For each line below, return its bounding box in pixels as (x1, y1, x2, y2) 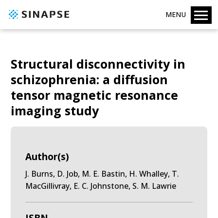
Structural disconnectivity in (11, 55, 186, 72)
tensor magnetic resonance (11, 87, 179, 103)
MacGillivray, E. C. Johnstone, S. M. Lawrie (25, 181, 177, 191)
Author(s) (25, 150, 70, 163)
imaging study (11, 102, 99, 119)
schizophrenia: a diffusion (11, 71, 168, 88)
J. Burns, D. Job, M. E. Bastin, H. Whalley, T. (25, 168, 180, 179)
